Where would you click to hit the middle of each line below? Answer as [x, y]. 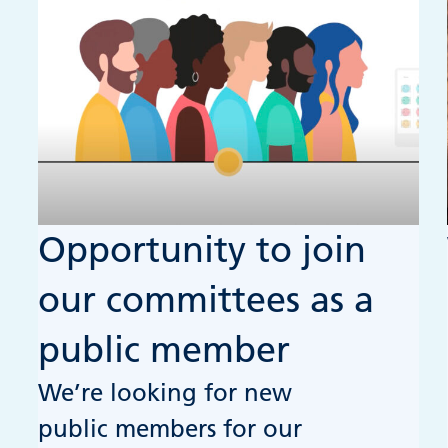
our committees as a [206, 299]
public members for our [170, 428]
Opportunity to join [202, 249]
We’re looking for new [165, 392]
